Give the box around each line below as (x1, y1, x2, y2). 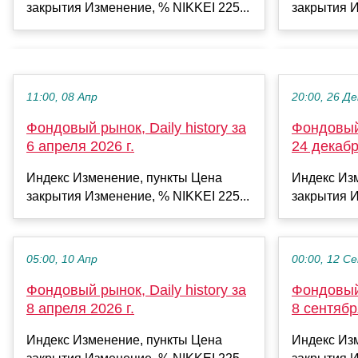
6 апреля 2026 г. (26, 137, 134, 154)
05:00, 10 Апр (26, 253, 97, 265)
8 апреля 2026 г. (26, 300, 134, 316)
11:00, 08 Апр (26, 90, 97, 103)
